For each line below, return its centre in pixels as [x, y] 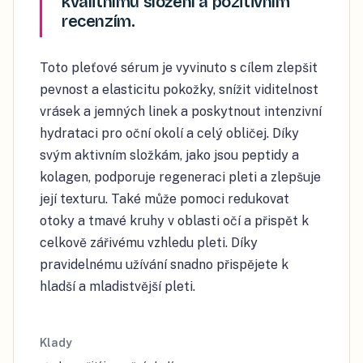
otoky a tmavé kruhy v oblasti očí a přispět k [174, 221]
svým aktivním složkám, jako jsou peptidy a [169, 156]
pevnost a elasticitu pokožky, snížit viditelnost [179, 90]
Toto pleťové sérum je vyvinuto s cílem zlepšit [179, 68]
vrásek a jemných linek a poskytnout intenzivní [181, 112]
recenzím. [98, 21]
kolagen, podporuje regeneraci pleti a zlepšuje [180, 177]
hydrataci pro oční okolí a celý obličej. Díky [169, 134]
